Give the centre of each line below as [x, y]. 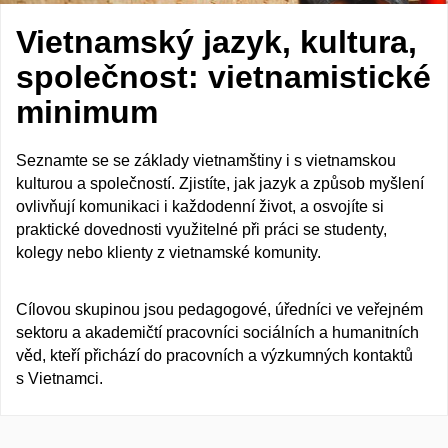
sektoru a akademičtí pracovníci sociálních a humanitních [217, 332]
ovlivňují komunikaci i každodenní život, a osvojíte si [200, 207]
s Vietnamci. [59, 378]
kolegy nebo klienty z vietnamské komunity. [168, 253]
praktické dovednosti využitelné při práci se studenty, [201, 230]
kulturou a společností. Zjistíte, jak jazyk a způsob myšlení [220, 184]
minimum [87, 112]
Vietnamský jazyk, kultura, [216, 42]
